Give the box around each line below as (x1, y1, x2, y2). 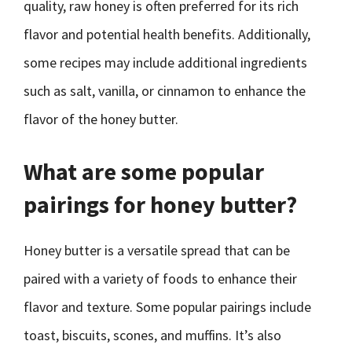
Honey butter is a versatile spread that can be (24, 241, 290, 259)
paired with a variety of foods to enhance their (24, 269, 297, 288)
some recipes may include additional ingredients (24, 53, 307, 71)
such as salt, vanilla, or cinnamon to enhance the (24, 82, 306, 100)
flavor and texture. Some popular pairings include (24, 298, 311, 316)
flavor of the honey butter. (24, 110, 178, 128)
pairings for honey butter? (24, 189, 297, 219)
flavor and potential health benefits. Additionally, (24, 25, 310, 43)
